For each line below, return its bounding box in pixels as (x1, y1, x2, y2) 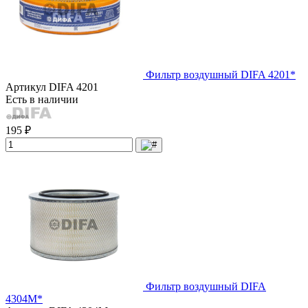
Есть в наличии (5, 93, 78, 105)
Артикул (5, 80, 49, 93)
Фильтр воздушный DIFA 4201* (146, 68, 296, 80)
